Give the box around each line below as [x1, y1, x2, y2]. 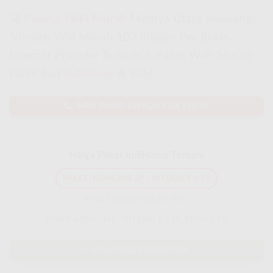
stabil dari [9, 68, 63, 80]
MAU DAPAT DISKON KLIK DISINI [77, 102, 208, 110]
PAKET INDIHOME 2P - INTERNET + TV [62, 174, 211, 182]
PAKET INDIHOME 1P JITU [85, 195, 188, 203]
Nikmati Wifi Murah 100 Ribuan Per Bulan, [9, 32, 233, 44]
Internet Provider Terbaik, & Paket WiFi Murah [9, 50, 252, 62]
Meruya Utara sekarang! [127, 13, 255, 26]
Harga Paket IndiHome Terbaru [68, 150, 205, 160]
